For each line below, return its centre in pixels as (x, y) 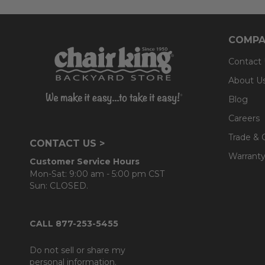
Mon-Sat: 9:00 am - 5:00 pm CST (97, 174)
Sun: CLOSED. (59, 185)
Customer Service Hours (85, 161)
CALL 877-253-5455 (74, 223)
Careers (244, 118)
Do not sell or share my (77, 250)
